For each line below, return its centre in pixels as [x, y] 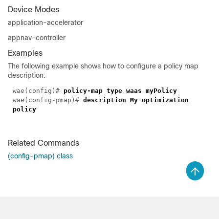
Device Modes [33, 10]
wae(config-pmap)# [48, 100]
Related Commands [44, 143]
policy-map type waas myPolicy [120, 91]
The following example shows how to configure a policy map [103, 66]
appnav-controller [37, 38]
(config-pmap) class [40, 156]
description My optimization [136, 100]
